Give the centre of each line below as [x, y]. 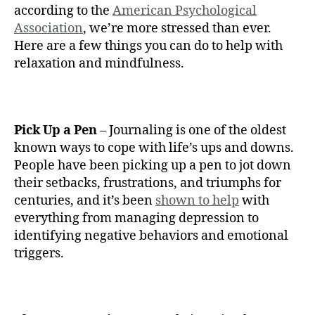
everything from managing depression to [136, 219]
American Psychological [185, 11]
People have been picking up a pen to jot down [153, 166]
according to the [63, 11]
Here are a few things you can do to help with [148, 46]
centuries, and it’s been [85, 201]
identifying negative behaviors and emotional [151, 236]
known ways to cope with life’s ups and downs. [154, 148]
